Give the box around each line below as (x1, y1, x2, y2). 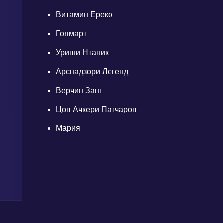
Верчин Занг (56, 86, 102, 95)
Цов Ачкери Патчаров (56, 105, 137, 113)
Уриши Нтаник (56, 48, 109, 57)
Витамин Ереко (56, 10, 112, 19)
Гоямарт (56, 29, 87, 38)
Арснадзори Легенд (56, 67, 128, 76)
